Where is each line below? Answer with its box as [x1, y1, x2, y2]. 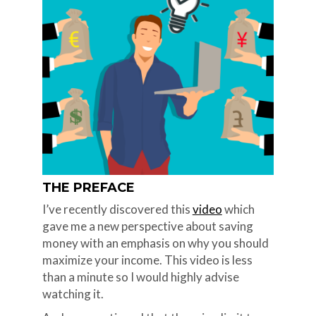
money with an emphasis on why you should [42, 236, 269, 250]
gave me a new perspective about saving [42, 219, 253, 233]
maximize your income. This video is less [42, 253, 253, 267]
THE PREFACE [42, 180, 135, 195]
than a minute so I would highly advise [42, 269, 239, 284]
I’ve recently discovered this [42, 202, 193, 217]
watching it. [42, 286, 104, 301]
